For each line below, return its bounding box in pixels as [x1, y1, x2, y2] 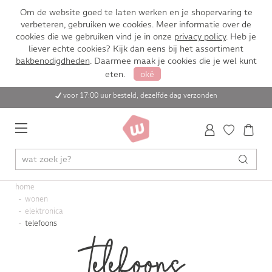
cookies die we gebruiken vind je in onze [16, 31, 174, 42]
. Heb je [226, 31, 256, 42]
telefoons [24, 219, 57, 228]
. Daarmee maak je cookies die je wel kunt [89, 55, 257, 66]
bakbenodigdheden [15, 55, 90, 66]
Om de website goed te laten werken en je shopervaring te [19, 7, 253, 18]
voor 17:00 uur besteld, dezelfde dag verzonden [63, 91, 217, 100]
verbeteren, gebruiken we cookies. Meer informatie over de [21, 19, 251, 30]
